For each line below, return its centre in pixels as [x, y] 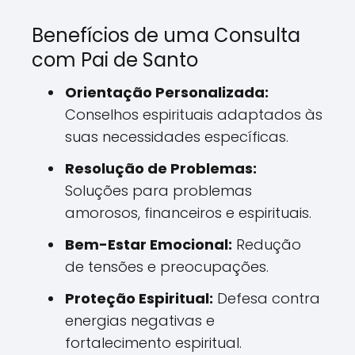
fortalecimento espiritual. [153, 343]
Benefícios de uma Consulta [166, 36]
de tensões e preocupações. [167, 267]
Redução [267, 245]
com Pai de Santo [115, 60]
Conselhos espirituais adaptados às [194, 115]
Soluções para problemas [158, 191]
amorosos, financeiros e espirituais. [188, 213]
